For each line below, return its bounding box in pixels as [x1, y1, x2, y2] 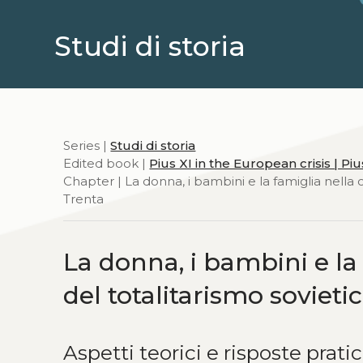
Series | [63, 137, 111, 153]
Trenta [63, 190, 105, 207]
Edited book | [63, 155, 150, 171]
